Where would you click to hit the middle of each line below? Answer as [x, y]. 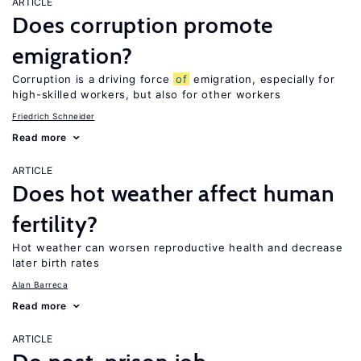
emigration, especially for [262, 79]
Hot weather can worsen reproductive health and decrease [178, 247]
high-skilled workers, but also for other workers [147, 94]
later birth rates [56, 263]
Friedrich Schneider [54, 116]
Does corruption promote [143, 25]
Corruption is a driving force [93, 79]
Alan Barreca [40, 284]
